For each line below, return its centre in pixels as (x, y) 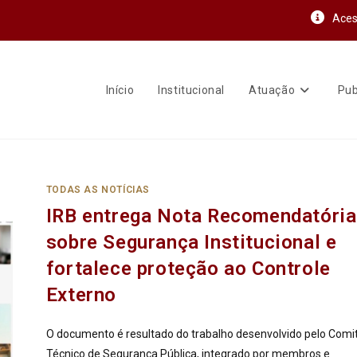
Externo (81, 295)
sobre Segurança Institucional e (191, 242)
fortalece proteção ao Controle (188, 269)
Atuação (272, 90)
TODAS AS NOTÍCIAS (98, 190)
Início (120, 90)
